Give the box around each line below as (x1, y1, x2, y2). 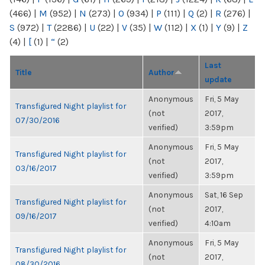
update (205, 75, 232, 84)
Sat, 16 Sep (205, 190, 243, 199)
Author (148, 67, 174, 77)
